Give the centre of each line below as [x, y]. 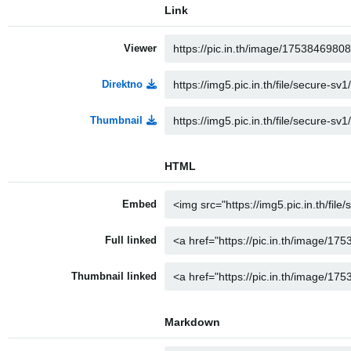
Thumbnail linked [114, 276]
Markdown [192, 322]
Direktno [122, 84]
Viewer [140, 48]
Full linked [131, 240]
